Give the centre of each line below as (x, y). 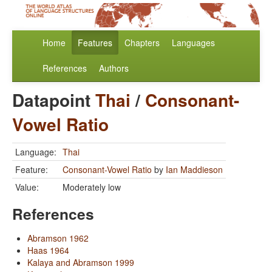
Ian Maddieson (194, 170)
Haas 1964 (48, 250)
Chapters (142, 43)
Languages (193, 43)
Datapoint (54, 100)
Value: (27, 187)
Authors (114, 68)
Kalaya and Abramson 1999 (81, 263)
